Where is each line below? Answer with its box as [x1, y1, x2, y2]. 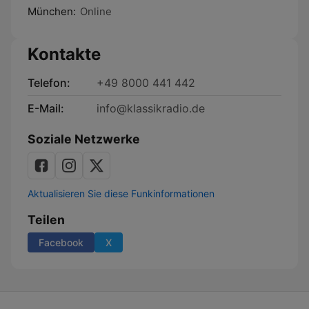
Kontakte [28, 44, 101, 64]
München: [28, 5, 76, 18]
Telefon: [28, 76, 70, 90]
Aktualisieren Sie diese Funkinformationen [28, 188, 215, 199]
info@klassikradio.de [97, 101, 205, 115]
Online [80, 5, 112, 18]
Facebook [39, 237, 83, 248]
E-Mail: [28, 101, 64, 115]
